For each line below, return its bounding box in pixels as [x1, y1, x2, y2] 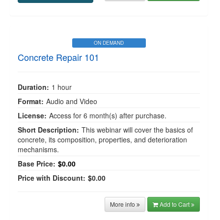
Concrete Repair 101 [18, 51, 99, 63]
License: [18, 110, 47, 120]
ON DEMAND [94, 39, 124, 46]
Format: [18, 96, 44, 106]
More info [110, 200, 137, 208]
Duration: [18, 82, 49, 92]
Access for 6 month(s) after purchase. [49, 110, 166, 120]
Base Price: [18, 159, 55, 168]
